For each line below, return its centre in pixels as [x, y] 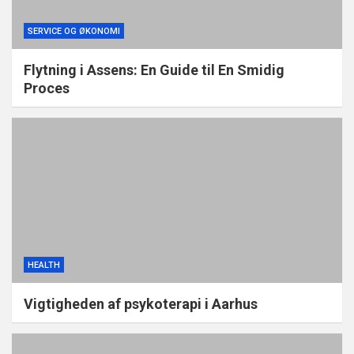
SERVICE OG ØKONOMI [74, 32]
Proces [47, 88]
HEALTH [44, 265]
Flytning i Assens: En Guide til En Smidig [154, 70]
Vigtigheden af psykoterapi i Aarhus [141, 304]
